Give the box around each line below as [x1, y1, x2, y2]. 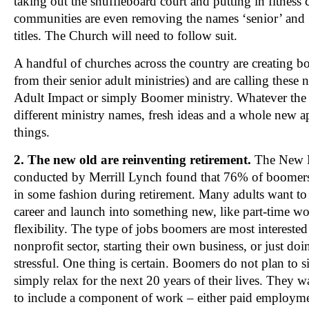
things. [14, 125, 50, 140]
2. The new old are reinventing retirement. [14, 152, 255, 168]
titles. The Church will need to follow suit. [14, 28, 237, 43]
